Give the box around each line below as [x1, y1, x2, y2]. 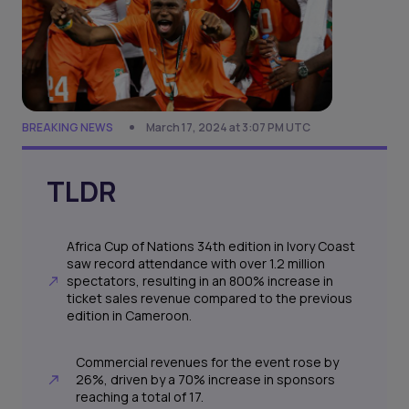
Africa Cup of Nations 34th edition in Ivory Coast [67, 237, 356, 256]
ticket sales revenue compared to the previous [67, 289, 353, 308]
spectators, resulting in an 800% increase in [67, 272, 334, 290]
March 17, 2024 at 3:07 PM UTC [146, 120, 310, 135]
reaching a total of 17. [76, 388, 204, 406]
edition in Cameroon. [67, 307, 193, 325]
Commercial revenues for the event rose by [76, 353, 340, 372]
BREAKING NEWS [22, 120, 113, 135]
